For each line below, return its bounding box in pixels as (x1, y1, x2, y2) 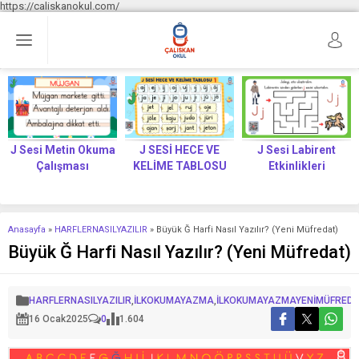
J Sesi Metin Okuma (10, 143, 115, 156)
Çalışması (36, 159, 89, 172)
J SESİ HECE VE (139, 143, 220, 156)
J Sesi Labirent (257, 143, 336, 156)
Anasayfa (8, 224, 46, 235)
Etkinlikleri (268, 159, 325, 172)
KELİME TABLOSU (132, 159, 227, 172)
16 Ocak (29, 313, 66, 325)
